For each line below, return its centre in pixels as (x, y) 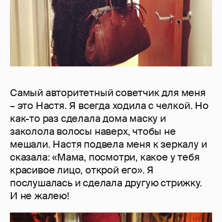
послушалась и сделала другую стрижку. (106, 183)
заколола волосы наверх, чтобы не (93, 132)
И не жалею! (40, 196)
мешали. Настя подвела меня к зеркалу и (109, 144)
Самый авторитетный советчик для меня (108, 93)
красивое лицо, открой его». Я (82, 170)
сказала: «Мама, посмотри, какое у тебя (105, 157)
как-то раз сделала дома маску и (88, 119)
